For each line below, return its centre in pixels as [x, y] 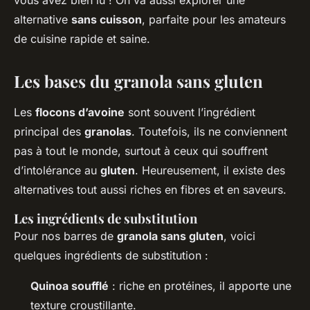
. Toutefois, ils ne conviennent [209, 132]
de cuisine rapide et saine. [82, 39]
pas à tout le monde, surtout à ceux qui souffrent [141, 151]
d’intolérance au [57, 171]
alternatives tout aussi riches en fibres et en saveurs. [150, 190]
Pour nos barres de [65, 236]
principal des [49, 132]
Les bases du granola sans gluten [138, 81]
